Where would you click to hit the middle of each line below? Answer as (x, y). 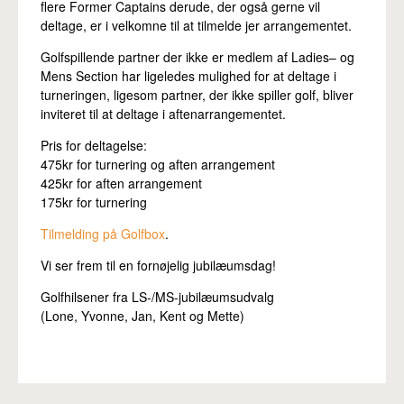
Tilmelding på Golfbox (103, 234)
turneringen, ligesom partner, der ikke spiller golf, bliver (197, 95)
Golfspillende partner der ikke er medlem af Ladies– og (197, 57)
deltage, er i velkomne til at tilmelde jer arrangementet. (196, 26)
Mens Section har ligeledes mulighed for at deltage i (188, 76)
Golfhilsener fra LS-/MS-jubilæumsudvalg (157, 297)
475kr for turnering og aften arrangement (158, 165)
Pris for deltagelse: (94, 146)
